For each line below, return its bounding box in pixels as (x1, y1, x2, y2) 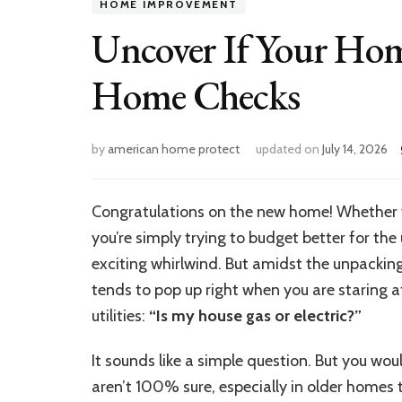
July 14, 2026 (322, 141, 388, 157)
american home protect (108, 141, 240, 157)
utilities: (92, 306, 149, 326)
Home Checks (92, 70, 300, 121)
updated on (256, 141, 322, 157)
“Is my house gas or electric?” (149, 306, 362, 326)
